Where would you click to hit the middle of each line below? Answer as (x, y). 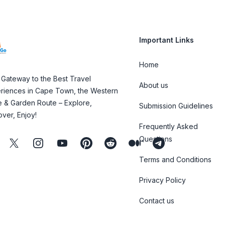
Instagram (51, 143)
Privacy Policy (163, 180)
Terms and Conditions (176, 159)
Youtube (72, 143)
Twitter (21, 143)
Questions (156, 139)
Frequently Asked (169, 126)
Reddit (116, 143)
